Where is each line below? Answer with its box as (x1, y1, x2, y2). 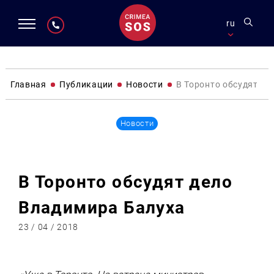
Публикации (59, 79, 113, 89)
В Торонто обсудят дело (18, 172, 232, 193)
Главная (10, 79, 46, 89)
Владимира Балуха (18, 198, 185, 218)
